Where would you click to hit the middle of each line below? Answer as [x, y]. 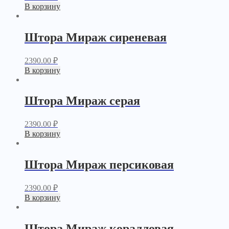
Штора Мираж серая [82, 101]
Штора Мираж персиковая [99, 165]
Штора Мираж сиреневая [96, 37]
